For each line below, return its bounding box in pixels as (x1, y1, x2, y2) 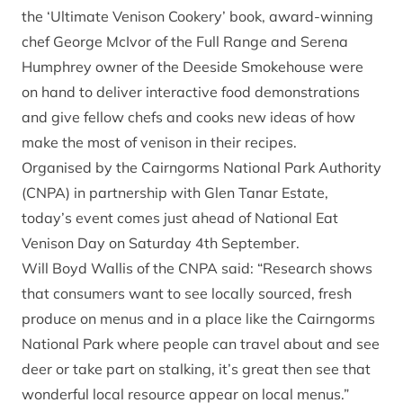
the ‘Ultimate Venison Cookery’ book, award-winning (22, 7, 373, 25)
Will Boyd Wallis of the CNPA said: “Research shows (22, 259, 372, 277)
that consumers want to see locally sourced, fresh (22, 284, 352, 302)
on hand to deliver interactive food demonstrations (22, 83, 360, 101)
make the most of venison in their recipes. (22, 133, 297, 151)
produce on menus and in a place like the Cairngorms (22, 309, 375, 327)
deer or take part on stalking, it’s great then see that (22, 360, 371, 378)
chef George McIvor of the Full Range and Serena (22, 32, 348, 50)
